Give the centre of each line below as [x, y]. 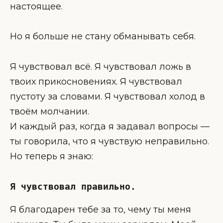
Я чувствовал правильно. [73, 186]
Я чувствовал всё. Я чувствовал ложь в [101, 67]
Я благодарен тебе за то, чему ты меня [101, 209]
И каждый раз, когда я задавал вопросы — [110, 127]
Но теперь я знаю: [52, 157]
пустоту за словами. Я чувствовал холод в [108, 97]
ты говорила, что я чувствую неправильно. [110, 142]
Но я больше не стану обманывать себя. [103, 37]
